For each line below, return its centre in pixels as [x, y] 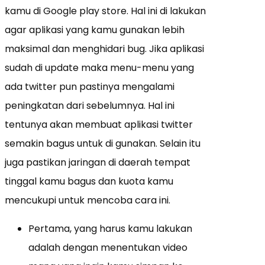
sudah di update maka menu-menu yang [99, 68]
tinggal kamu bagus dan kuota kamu [89, 182]
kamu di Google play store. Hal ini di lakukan [105, 11]
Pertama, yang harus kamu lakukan [110, 229]
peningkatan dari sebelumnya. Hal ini [90, 106]
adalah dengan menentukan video [108, 248]
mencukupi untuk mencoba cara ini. [88, 201]
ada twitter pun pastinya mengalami [90, 87]
